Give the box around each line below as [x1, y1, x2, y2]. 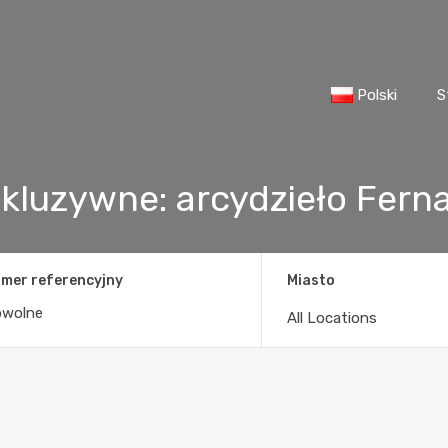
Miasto [287, 271, 336, 289]
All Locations [287, 308, 378, 327]
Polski [357, 86, 397, 104]
